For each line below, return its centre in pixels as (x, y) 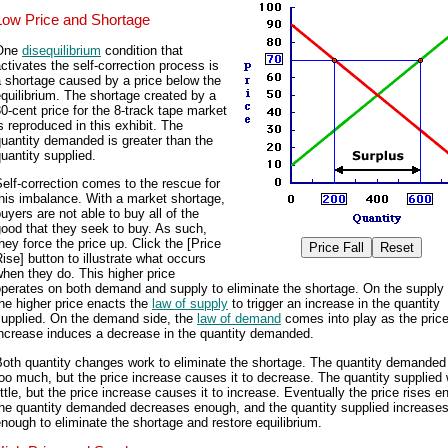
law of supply (190, 304)
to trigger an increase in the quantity (334, 304)
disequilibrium (61, 51)
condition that (142, 51)
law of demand (239, 319)
